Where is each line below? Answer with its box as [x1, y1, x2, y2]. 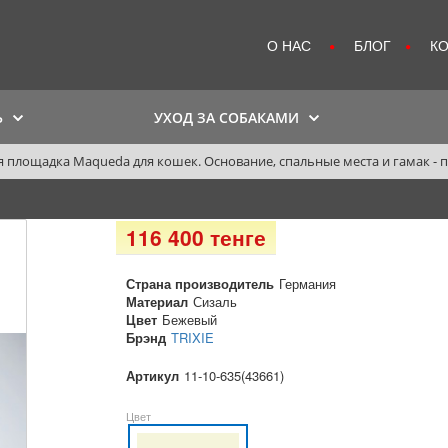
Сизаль [193, 291, 238, 311]
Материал [126, 291, 189, 311]
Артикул [126, 365, 180, 385]
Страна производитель [126, 273, 275, 293]
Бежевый [162, 309, 218, 329]
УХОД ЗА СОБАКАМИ [154, 108, 300, 127]
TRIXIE [171, 327, 215, 347]
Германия [279, 273, 337, 293]
